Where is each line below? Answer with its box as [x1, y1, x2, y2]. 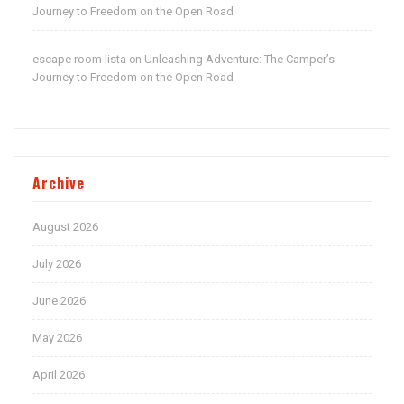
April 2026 [32, 368, 85, 382]
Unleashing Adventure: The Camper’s [144, 52, 335, 67]
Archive [32, 172, 85, 195]
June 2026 [32, 294, 86, 308]
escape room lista [32, 52, 126, 67]
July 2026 [32, 257, 81, 271]
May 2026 [32, 331, 82, 345]
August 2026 [32, 220, 98, 234]
